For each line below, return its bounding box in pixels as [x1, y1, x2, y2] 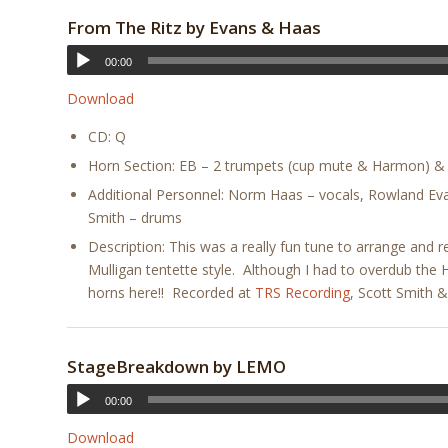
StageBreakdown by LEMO [67, 354, 286, 378]
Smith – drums [88, 207, 182, 227]
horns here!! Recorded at [88, 282, 255, 302]
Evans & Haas [209, 16, 321, 40]
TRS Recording [255, 282, 350, 302]
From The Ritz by [67, 16, 209, 40]
